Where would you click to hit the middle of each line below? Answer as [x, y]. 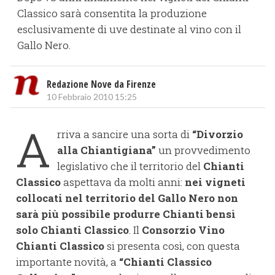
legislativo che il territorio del [130, 166]
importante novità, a [68, 262]
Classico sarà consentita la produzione [112, 14]
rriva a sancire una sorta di [125, 134]
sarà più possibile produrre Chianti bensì [126, 214]
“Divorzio [218, 134]
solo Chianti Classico [72, 230]
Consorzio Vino [183, 230]
